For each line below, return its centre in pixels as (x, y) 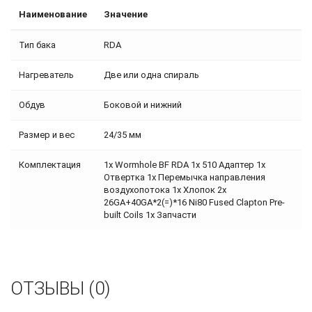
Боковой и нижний (143, 105)
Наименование (53, 15)
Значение (126, 15)
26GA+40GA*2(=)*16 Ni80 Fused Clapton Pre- (194, 203)
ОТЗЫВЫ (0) (60, 289)
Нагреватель (46, 75)
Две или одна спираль (151, 75)
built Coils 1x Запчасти (150, 215)
